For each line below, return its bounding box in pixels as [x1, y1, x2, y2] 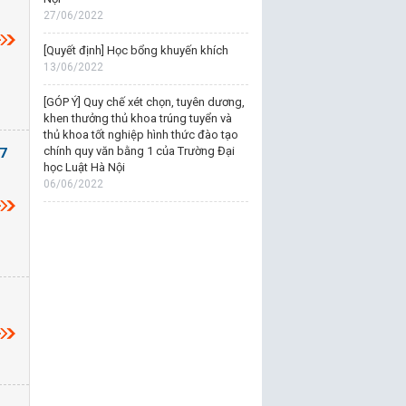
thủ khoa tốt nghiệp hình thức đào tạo [43, 128, 238, 141]
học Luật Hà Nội [43, 160, 125, 174]
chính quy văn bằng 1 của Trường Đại [43, 144, 235, 158]
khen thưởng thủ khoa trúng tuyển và [43, 111, 232, 125]
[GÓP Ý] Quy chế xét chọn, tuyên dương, [43, 95, 245, 109]
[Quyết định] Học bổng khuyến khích [43, 43, 228, 57]
